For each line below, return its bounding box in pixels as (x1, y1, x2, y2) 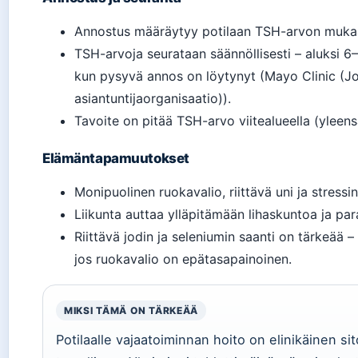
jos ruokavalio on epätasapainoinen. (74, 251, 292, 267)
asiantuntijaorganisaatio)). (74, 90, 231, 106)
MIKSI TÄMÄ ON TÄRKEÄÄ (64, 304, 199, 316)
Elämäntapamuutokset (42, 150, 189, 166)
